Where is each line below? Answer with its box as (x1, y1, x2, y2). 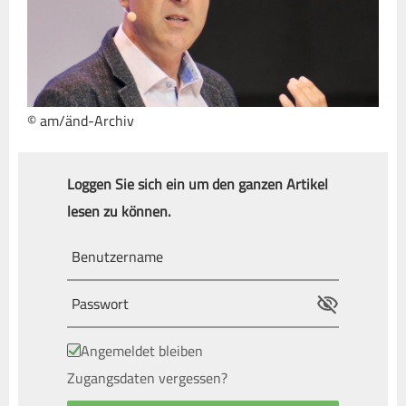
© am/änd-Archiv (27, 106, 134, 134)
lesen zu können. (67, 197, 170, 225)
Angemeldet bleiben (81, 336, 203, 364)
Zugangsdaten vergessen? (67, 363, 227, 391)
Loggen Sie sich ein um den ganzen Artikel (67, 169, 328, 198)
